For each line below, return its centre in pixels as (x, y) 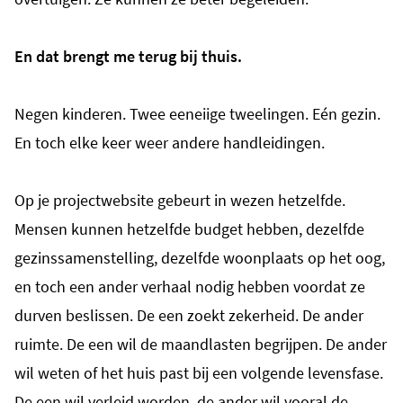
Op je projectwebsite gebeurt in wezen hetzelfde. (180, 200)
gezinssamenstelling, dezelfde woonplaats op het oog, (200, 257)
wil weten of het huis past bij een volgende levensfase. (199, 372)
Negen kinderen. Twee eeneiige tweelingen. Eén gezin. (197, 113)
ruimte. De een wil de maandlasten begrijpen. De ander (201, 344)
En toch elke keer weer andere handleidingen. (170, 142)
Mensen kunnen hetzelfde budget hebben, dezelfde (189, 228)
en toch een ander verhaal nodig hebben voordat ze (190, 286)
